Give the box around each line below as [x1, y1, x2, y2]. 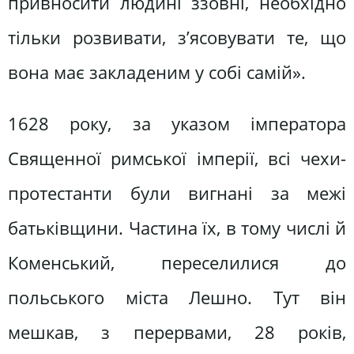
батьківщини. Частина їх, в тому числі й [8, 216, 346, 241]
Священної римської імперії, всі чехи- [8, 146, 346, 171]
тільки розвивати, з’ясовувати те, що [8, 24, 346, 50]
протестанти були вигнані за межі [8, 181, 346, 206]
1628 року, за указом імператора [8, 111, 346, 137]
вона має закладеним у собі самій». [8, 59, 306, 85]
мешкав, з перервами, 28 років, [8, 320, 346, 345]
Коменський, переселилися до [8, 250, 346, 276]
